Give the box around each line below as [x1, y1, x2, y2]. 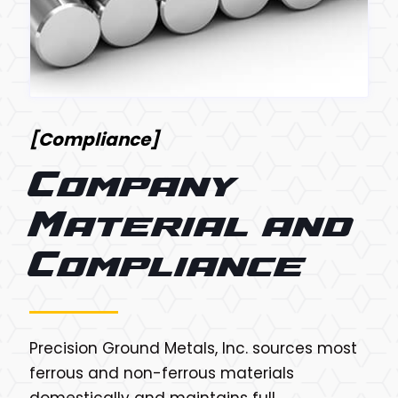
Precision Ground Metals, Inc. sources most [29, 337, 357, 359]
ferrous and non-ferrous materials [29, 362, 294, 384]
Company [29, 167, 237, 209]
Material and [29, 207, 353, 249]
